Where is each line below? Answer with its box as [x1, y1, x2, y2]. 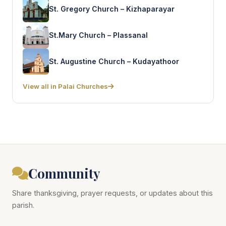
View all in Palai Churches [23, 82, 108, 91]
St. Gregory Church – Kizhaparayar [49, 4, 175, 13]
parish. [12, 201, 34, 210]
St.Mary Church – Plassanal [49, 30, 148, 39]
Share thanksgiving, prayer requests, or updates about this [12, 189, 213, 198]
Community [28, 164, 100, 182]
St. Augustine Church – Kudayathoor [49, 56, 179, 66]
